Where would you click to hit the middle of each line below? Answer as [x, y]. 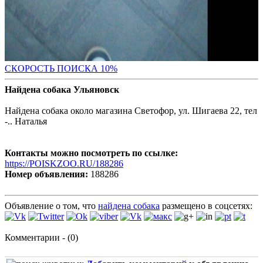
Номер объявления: [46, 174]
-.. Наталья [26, 122]
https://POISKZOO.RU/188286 [64, 164]
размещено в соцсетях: [206, 206]
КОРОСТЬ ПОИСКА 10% [64, 69]
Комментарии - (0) [41, 238]
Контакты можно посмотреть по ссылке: [91, 153]
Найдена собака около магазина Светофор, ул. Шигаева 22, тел [131, 111]
